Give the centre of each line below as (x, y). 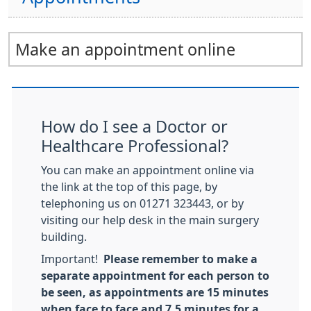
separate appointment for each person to (155, 276)
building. (64, 237)
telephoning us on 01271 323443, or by (142, 203)
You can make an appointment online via (148, 170)
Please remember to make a (180, 259)
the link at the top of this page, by (129, 187)
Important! (72, 259)
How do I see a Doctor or (134, 127)
